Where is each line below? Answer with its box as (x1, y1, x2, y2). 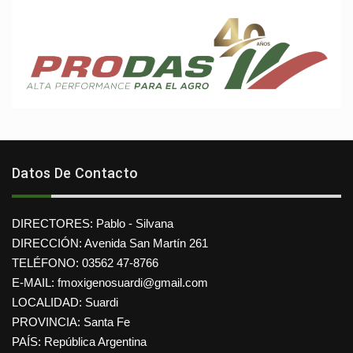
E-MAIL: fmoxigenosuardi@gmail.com (12, 275, 208, 289)
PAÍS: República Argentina (12, 334, 147, 348)
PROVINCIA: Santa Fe (12, 314, 130, 329)
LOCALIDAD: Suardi (12, 295, 118, 309)
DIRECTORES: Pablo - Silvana (12, 216, 173, 230)
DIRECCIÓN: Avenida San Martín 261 (12, 236, 208, 250)
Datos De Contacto (12, 164, 139, 181)
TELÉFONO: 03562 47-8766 (12, 255, 158, 269)
